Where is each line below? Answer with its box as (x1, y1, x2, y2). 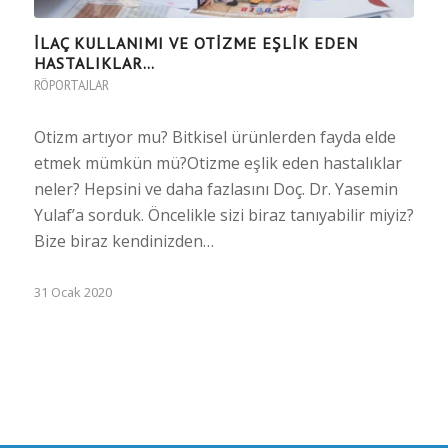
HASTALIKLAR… (33, 52, 155, 73)
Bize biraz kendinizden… (33, 229, 214, 252)
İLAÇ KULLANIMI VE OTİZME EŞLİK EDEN (33, 32, 358, 53)
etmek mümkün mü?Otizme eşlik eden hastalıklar (33, 151, 402, 174)
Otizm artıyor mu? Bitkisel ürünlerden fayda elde (33, 125, 396, 148)
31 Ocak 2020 (33, 282, 112, 301)
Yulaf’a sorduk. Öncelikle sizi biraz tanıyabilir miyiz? (33, 203, 414, 226)
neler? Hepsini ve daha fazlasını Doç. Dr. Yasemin (33, 177, 398, 200)
